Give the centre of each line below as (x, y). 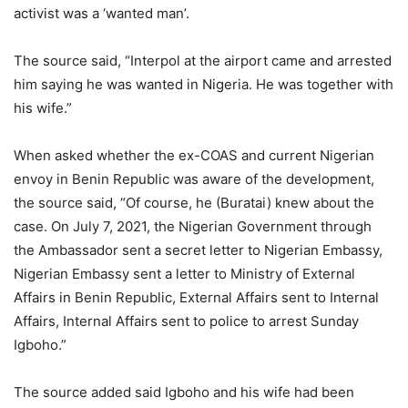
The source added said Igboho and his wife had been (184, 392)
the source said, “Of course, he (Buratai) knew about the (194, 203)
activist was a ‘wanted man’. (102, 13)
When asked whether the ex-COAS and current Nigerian (194, 155)
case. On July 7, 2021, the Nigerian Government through (193, 226)
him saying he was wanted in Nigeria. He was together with (204, 84)
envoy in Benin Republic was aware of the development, (194, 179)
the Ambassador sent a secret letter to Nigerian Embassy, (198, 250)
